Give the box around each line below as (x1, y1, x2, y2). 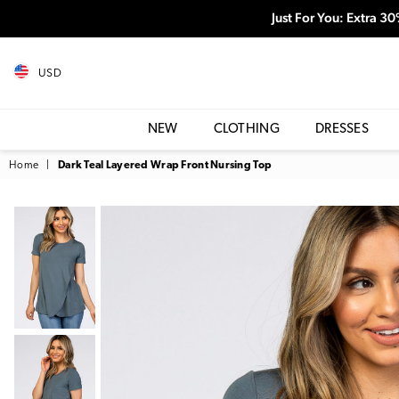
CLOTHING (213, 123, 280, 136)
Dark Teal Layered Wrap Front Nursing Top (57, 160, 273, 171)
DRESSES (314, 123, 370, 136)
